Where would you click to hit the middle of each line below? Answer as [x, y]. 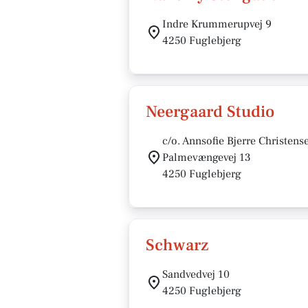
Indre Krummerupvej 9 [217, 24]
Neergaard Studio [210, 112]
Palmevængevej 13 [207, 157]
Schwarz [177, 245]
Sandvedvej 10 [196, 274]
